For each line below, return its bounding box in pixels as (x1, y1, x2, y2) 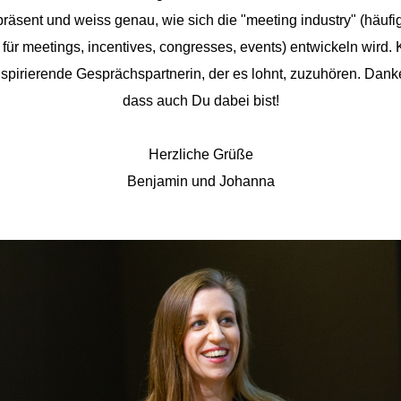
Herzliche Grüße (148, 147, 253, 162)
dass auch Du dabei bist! (122, 93, 279, 108)
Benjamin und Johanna (126, 174, 275, 189)
